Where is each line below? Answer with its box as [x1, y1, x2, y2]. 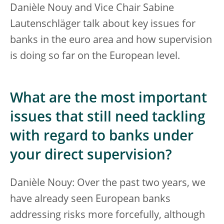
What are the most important [10, 92, 207, 106]
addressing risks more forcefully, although [10, 210, 205, 220]
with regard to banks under [10, 130, 193, 144]
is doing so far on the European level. [10, 51, 180, 61]
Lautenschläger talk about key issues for [10, 19, 195, 29]
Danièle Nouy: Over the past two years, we [10, 178, 205, 188]
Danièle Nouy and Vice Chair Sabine [10, 3, 174, 13]
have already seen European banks [10, 194, 170, 204]
